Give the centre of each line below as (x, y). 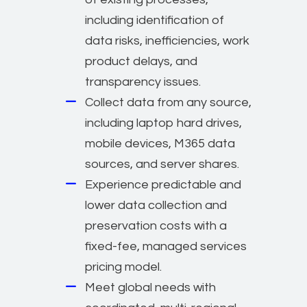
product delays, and (141, 61)
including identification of (155, 20)
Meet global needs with (150, 287)
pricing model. (123, 267)
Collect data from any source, (168, 102)
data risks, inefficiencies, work (167, 40)
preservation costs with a (156, 225)
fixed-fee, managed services (166, 246)
